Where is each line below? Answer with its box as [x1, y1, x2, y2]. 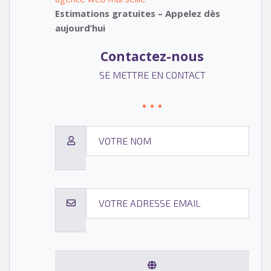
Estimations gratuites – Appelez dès [55, 7, 220, 19]
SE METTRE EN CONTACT [99, 68, 206, 80]
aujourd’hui [55, 21, 105, 34]
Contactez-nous [100, 48, 204, 65]
